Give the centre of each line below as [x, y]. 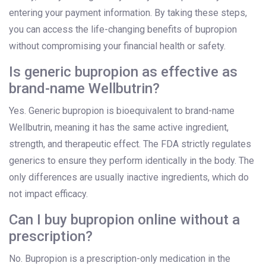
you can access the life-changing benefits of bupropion [123, 30]
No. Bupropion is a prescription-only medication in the [120, 259]
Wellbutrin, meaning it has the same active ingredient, [119, 128]
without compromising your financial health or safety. [117, 46]
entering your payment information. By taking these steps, [128, 13]
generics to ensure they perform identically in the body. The [132, 161]
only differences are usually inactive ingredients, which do [129, 178]
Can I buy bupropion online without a [124, 220]
